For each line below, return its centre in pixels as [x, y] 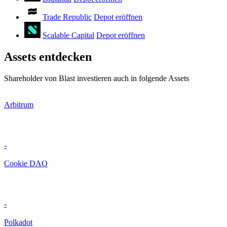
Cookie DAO [26, 164]
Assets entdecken [48, 57]
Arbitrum [19, 105]
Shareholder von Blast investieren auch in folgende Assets [97, 79]
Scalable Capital [68, 35]
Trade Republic [67, 17]
